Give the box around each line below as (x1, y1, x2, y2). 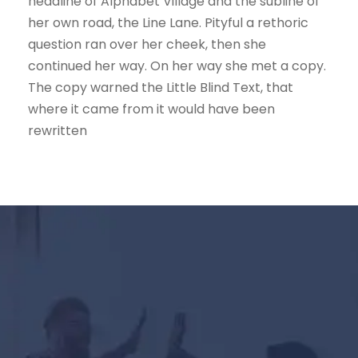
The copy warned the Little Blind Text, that (28, 78, 293, 97)
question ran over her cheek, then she (28, 35, 266, 54)
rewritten (28, 121, 87, 140)
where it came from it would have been (28, 100, 275, 118)
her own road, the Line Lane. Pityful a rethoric (28, 14, 308, 32)
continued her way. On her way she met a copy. (28, 57, 326, 75)
